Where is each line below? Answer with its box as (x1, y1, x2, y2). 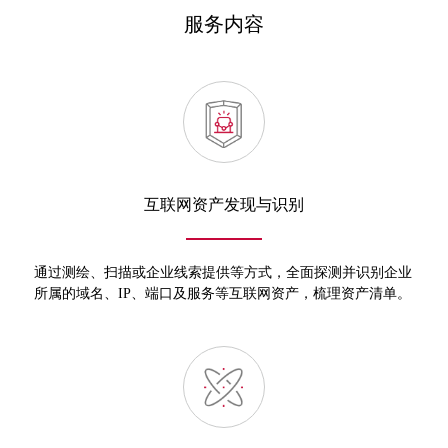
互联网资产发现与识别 (143, 195, 304, 213)
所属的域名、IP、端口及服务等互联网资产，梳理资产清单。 (34, 286, 412, 302)
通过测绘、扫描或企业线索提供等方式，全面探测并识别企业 (34, 265, 413, 281)
